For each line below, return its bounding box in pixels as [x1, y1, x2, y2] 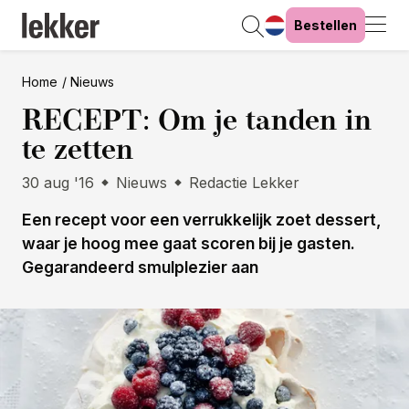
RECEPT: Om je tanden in [22, 95, 372, 145]
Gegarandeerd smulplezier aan [22, 257, 258, 277]
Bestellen [294, 17, 357, 33]
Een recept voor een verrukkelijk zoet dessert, [22, 210, 382, 229]
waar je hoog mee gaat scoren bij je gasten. [22, 234, 355, 253]
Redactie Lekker [189, 173, 299, 192]
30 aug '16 [22, 173, 94, 192]
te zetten [22, 124, 133, 174]
